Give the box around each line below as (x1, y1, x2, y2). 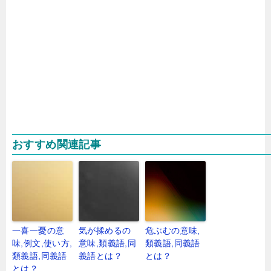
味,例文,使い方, (12, 238, 73, 249)
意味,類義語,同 (79, 238, 137, 249)
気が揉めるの (79, 226, 131, 236)
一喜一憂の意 (12, 226, 65, 236)
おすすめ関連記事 (12, 139, 102, 151)
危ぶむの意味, (145, 226, 200, 236)
